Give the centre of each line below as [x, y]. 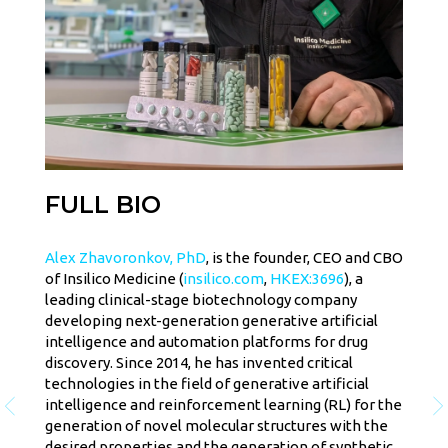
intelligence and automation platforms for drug [206, 342]
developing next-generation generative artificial [211, 321]
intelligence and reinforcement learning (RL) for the [223, 405]
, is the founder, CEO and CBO [304, 258]
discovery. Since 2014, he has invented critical [199, 363]
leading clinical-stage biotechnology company [201, 300]
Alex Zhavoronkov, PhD [125, 258]
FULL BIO [103, 205]
